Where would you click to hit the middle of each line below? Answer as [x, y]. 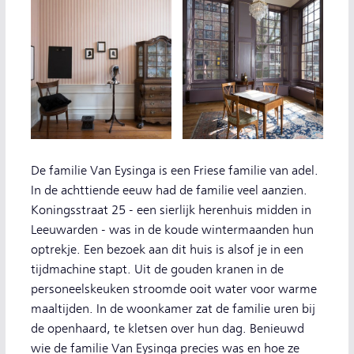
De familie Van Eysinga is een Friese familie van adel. [175, 171]
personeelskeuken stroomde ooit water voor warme [174, 289]
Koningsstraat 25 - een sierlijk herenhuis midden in [171, 210]
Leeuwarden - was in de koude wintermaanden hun [172, 230]
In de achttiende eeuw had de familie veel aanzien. [169, 190]
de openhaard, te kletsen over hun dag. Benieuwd [168, 329]
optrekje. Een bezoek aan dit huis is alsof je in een [167, 250]
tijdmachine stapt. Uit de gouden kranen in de [157, 269]
